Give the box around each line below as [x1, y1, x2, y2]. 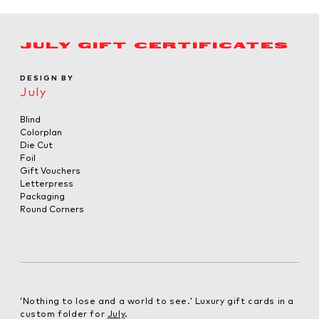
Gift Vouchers [20, 164, 80, 176]
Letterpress [20, 177, 73, 189]
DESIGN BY [20, 73, 74, 83]
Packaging [20, 190, 65, 202]
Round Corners [20, 203, 84, 214]
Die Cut [20, 139, 53, 150]
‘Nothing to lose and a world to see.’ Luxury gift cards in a [20, 295, 295, 306]
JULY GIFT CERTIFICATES [20, 42, 289, 50]
